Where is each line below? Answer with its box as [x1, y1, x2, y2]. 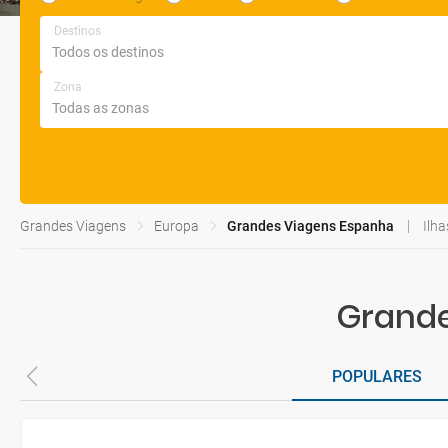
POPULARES [332, 367, 422, 386]
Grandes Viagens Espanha [227, 218, 394, 234]
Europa [154, 218, 199, 234]
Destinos [54, 24, 101, 38]
